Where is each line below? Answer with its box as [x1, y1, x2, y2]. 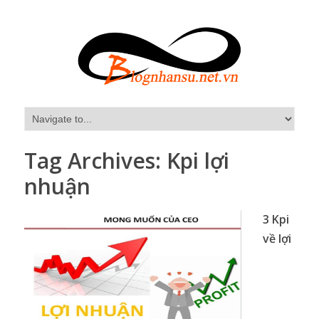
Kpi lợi [167, 146, 229, 175]
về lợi [263, 231, 291, 246]
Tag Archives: [24, 146, 167, 175]
